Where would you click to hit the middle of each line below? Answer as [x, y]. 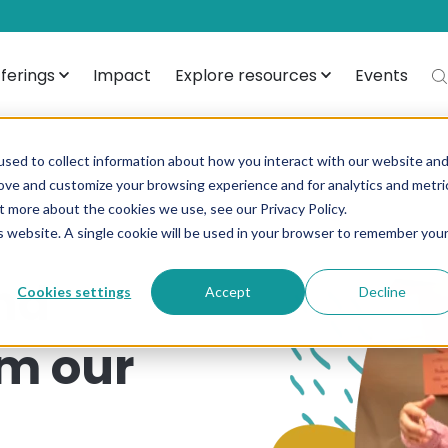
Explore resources [246, 75]
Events [381, 75]
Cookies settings [74, 292]
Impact [122, 75]
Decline [382, 292]
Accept [228, 292]
